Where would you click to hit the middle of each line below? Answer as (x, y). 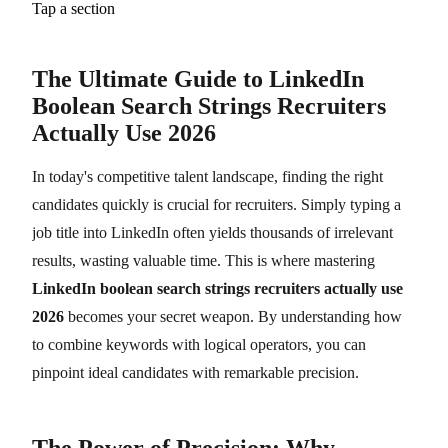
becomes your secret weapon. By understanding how (233, 316)
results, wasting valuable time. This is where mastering (203, 260)
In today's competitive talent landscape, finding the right (207, 176)
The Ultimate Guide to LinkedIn (198, 78)
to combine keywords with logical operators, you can (199, 344)
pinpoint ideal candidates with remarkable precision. (195, 372)
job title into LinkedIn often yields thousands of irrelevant (212, 232)
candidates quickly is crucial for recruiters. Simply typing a (216, 204)
